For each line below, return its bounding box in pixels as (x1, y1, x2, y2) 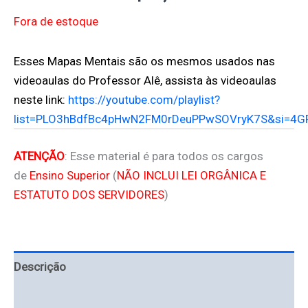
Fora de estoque (14, 14, 98, 29)
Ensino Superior (30, 168, 110, 183)
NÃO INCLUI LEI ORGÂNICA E (117, 168, 266, 183)
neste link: (14, 92, 65, 107)
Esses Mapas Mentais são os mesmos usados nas (14, 54, 275, 68)
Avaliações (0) (14, 290, 88, 305)
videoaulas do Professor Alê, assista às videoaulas (14, 73, 276, 87)
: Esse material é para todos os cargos (65, 149, 263, 164)
